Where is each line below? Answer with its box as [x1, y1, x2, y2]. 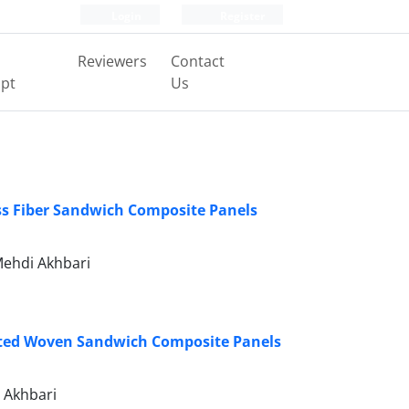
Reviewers [77, 51, 147, 71]
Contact [170, 51, 225, 71]
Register [217, 8, 265, 24]
